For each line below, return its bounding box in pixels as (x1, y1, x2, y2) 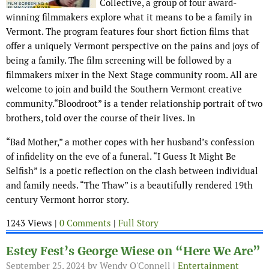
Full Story (118, 217, 159, 229)
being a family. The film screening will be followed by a (6, 55, 232, 67)
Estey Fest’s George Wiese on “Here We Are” (6, 244, 261, 259)
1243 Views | (6, 217, 59, 229)
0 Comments (59, 217, 111, 229)
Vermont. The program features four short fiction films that (6, 26, 249, 38)
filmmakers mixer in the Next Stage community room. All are (6, 69, 258, 81)
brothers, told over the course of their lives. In (6, 112, 195, 124)
